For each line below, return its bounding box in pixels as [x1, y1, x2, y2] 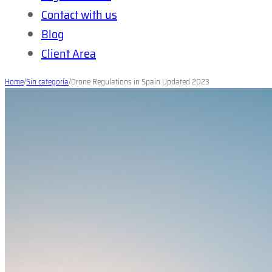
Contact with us [41, 5, 117, 24]
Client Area [41, 44, 96, 63]
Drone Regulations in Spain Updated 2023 [71, 75, 209, 88]
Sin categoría [26, 75, 69, 88]
